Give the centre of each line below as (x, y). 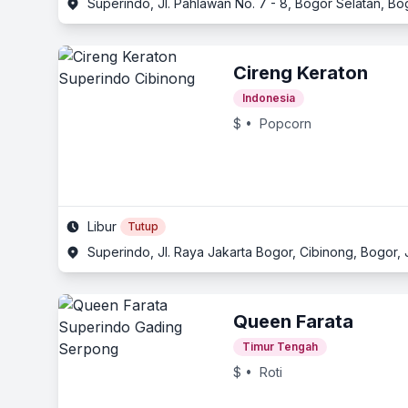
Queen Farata (293, 321)
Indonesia (269, 98)
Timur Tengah (280, 347)
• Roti (262, 372)
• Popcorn (276, 123)
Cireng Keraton (301, 73)
